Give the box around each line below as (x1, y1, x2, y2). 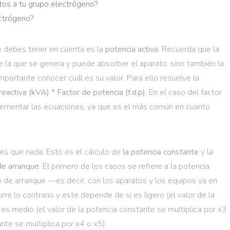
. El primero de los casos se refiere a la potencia (39, 161, 209, 172)
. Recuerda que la (158, 44, 219, 55)
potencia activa (105, 44, 158, 55)
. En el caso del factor (145, 87, 222, 98)
